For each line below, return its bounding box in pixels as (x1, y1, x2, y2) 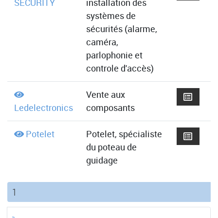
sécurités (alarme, (86, 23, 157, 35)
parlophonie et (86, 49, 143, 61)
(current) (16, 184, 45, 197)
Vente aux (86, 89, 125, 101)
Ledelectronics (14, 102, 73, 114)
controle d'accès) (86, 62, 154, 74)
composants (86, 102, 135, 114)
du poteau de (86, 141, 137, 153)
